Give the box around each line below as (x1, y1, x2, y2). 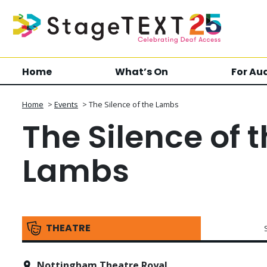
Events (54, 99, 78, 110)
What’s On (115, 65, 169, 79)
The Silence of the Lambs (89, 99, 179, 110)
